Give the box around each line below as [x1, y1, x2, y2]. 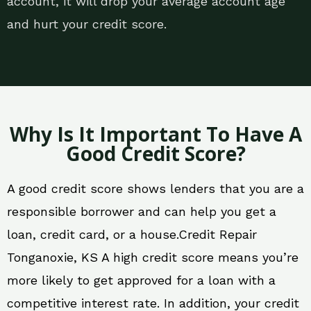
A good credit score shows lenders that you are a [7, 181, 304, 196]
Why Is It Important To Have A [9, 121, 302, 148]
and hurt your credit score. [7, 17, 167, 32]
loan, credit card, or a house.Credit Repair [7, 227, 257, 242]
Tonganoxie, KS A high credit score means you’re [7, 250, 299, 265]
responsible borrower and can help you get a [7, 204, 276, 219]
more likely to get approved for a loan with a [7, 273, 276, 288]
